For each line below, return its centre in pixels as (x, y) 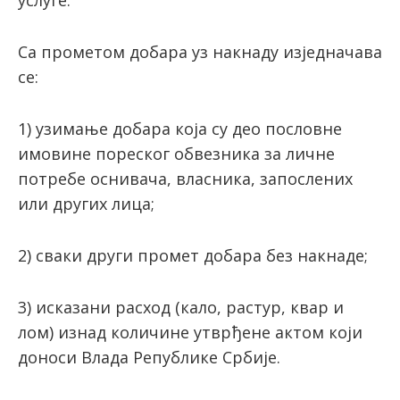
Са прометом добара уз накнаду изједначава (200, 52)
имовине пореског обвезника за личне (176, 154)
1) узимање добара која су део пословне (180, 129)
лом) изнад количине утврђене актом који (190, 333)
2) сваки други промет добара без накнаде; (193, 256)
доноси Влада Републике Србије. (149, 358)
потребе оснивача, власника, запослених (185, 179)
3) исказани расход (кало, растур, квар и (181, 308)
